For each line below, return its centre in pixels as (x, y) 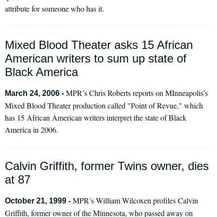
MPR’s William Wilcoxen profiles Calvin (135, 200)
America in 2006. (31, 130)
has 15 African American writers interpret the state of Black (96, 117)
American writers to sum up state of (96, 58)
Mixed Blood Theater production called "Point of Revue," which (104, 105)
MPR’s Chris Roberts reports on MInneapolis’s (137, 93)
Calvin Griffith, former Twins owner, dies (107, 166)
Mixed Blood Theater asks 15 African (99, 45)
